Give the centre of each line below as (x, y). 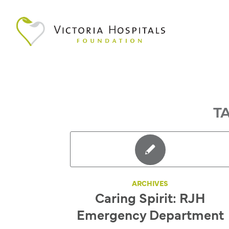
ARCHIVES (150, 184)
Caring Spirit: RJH (150, 200)
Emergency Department (150, 216)
